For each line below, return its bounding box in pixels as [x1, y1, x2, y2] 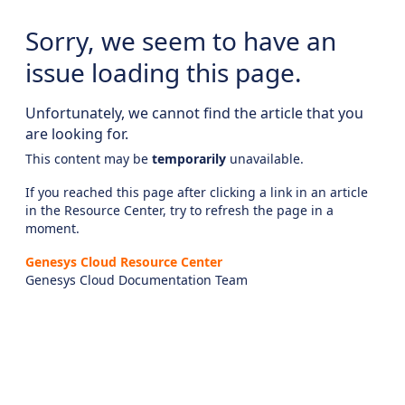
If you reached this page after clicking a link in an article [25, 183, 368, 201]
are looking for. [25, 124, 128, 144]
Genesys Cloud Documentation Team [25, 270, 248, 288]
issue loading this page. [25, 55, 302, 89]
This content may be [25, 150, 152, 167]
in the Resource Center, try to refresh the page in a [25, 201, 334, 219]
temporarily [152, 150, 226, 167]
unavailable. [226, 150, 304, 167]
